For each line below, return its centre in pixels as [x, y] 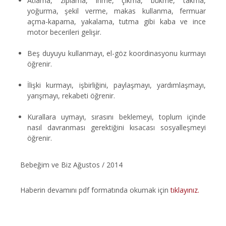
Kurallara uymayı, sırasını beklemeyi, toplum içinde [117, 117]
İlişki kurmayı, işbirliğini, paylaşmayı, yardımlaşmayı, [117, 85]
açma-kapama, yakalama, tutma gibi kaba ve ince [117, 21]
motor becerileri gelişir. [64, 32]
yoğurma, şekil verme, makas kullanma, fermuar [117, 11]
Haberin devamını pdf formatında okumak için [95, 190]
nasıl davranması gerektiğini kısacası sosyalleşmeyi [117, 127]
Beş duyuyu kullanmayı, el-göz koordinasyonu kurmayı [117, 53]
